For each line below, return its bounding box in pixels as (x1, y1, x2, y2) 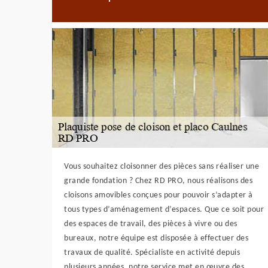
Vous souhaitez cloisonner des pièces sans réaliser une (64, 162, 259, 171)
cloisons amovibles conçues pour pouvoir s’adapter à (64, 191, 253, 200)
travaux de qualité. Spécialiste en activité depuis (64, 248, 240, 257)
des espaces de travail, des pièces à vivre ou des (64, 220, 237, 229)
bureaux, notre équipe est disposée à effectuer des (64, 234, 248, 243)
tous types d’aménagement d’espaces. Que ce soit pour (64, 205, 264, 214)
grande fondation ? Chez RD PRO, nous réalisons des (64, 176, 252, 185)
